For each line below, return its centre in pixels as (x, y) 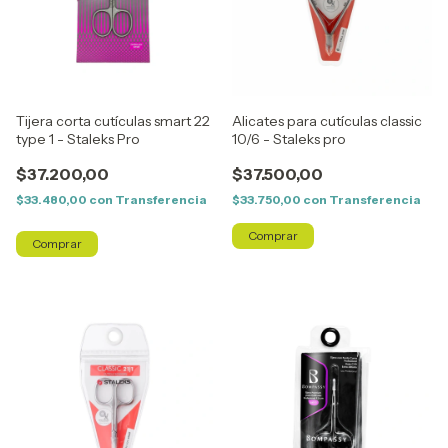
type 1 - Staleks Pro (78, 139)
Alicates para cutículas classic (327, 121)
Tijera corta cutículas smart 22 (113, 121)
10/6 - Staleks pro (289, 139)
